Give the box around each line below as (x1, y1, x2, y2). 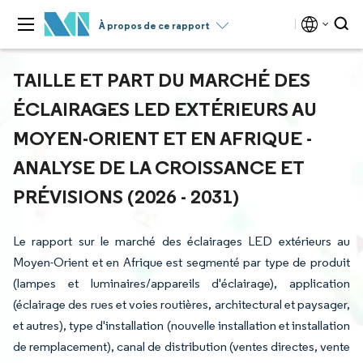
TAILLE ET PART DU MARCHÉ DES (13, 67, 310, 92)
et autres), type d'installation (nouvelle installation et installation (13, 318, 350, 333)
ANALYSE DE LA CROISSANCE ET (13, 155, 304, 179)
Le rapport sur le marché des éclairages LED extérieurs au (13, 233, 350, 249)
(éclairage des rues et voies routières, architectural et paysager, (13, 297, 350, 312)
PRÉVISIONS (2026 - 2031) (13, 184, 239, 208)
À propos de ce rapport (99, 19, 210, 32)
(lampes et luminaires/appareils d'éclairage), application (13, 275, 350, 291)
